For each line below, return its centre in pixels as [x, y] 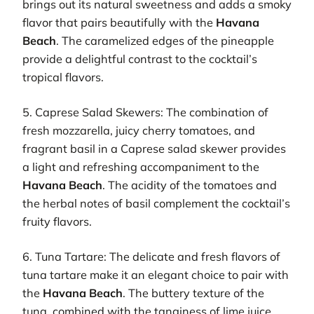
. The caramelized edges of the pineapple [165, 40]
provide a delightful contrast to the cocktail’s [140, 59]
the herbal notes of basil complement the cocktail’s [156, 203]
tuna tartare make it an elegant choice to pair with [156, 275]
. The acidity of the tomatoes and [190, 185]
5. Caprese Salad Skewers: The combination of [145, 112]
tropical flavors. [63, 77]
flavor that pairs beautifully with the [119, 22]
